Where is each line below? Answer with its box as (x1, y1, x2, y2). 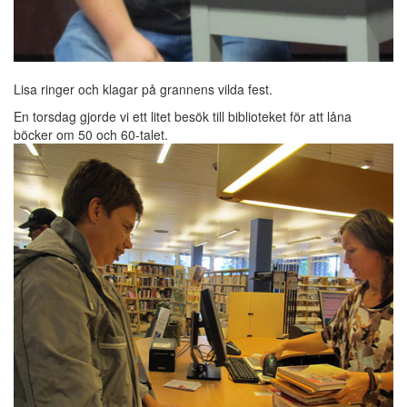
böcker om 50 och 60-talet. (14, 125, 168, 144)
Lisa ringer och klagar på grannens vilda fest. (14, 80, 273, 98)
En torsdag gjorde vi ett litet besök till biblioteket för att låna (14, 107, 352, 125)
